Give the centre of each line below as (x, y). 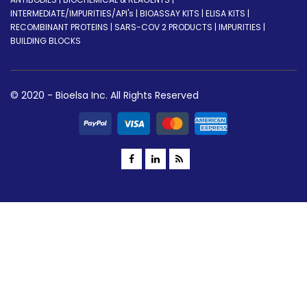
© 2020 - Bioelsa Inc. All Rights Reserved (105, 95)
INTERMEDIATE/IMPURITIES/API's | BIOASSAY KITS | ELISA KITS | (130, 13)
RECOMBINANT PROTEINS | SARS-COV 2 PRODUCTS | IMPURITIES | (138, 27)
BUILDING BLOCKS (46, 40)
